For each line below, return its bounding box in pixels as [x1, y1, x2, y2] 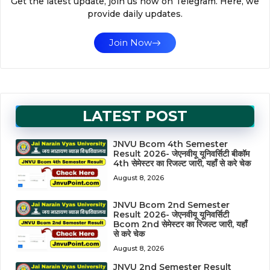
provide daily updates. [87, 8, 183, 20]
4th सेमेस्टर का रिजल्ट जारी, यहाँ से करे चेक [113, 158, 251, 169]
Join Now [109, 37, 152, 49]
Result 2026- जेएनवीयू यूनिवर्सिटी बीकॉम [113, 148, 250, 160]
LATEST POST [83, 107, 187, 125]
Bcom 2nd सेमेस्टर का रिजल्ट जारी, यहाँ [113, 219, 248, 230]
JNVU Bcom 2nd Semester [113, 199, 230, 210]
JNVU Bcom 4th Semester [113, 139, 228, 150]
